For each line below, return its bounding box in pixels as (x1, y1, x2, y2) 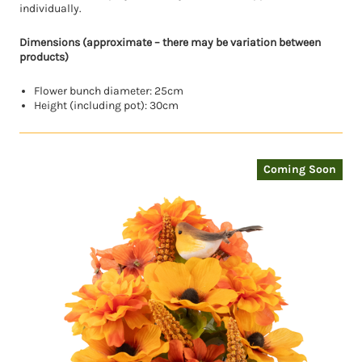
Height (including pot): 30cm (34, 99, 179, 113)
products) (19, 50, 69, 65)
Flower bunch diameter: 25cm (34, 84, 184, 99)
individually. (19, 2, 82, 16)
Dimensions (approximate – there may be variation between (19, 36, 321, 50)
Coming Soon (263, 162, 336, 177)
